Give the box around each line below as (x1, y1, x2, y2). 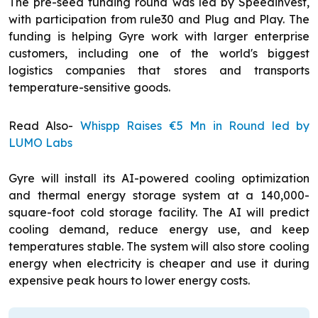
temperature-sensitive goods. (9, 80, 170, 95)
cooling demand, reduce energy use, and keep (9, 222, 309, 237)
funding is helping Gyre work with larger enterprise (9, 29, 309, 44)
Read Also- (9, 119, 80, 133)
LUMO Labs (9, 136, 72, 150)
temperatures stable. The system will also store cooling (9, 239, 309, 254)
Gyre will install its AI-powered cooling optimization (9, 171, 309, 186)
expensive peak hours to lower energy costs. (9, 273, 250, 288)
